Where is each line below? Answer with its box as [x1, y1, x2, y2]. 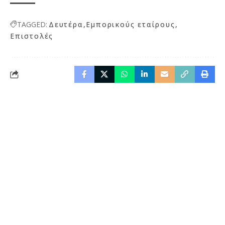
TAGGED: [17, 20, 47, 30]
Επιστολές [10, 31, 54, 41]
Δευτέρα [49, 20, 83, 30]
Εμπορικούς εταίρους [86, 20, 175, 30]
